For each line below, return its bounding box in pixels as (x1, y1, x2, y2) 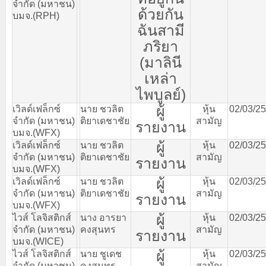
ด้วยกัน (138, 6, 183, 23)
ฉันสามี (137, 22, 185, 39)
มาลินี (144, 54, 182, 71)
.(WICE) (30, 236, 64, 246)
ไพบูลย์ (135, 86, 181, 103)
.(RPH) (30, 11, 59, 21)
